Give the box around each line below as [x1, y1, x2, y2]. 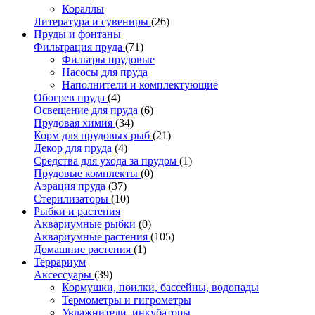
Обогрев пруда [34, 91, 108, 103]
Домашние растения [34, 243, 134, 255]
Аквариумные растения [34, 230, 150, 243]
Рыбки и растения [34, 205, 120, 217]
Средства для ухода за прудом [34, 154, 179, 167]
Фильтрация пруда [34, 40, 125, 53]
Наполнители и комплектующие [62, 78, 218, 91]
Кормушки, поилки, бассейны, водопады [62, 281, 259, 293]
